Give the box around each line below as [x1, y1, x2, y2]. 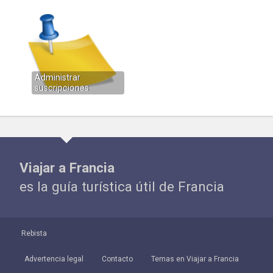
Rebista [21, 229, 47, 238]
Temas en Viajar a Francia [151, 255, 239, 264]
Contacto [102, 255, 133, 264]
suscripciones [35, 83, 90, 94]
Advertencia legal [24, 255, 83, 264]
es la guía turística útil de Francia [19, 179, 225, 195]
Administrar [35, 73, 81, 83]
